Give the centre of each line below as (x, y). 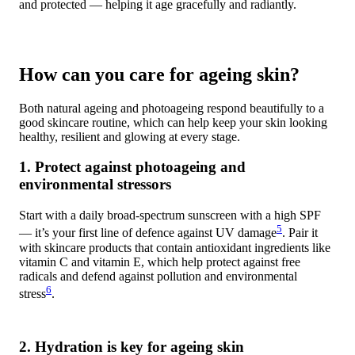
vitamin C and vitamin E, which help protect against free (160, 261)
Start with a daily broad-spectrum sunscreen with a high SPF (170, 216)
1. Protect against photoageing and (132, 167)
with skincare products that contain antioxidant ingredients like (175, 247)
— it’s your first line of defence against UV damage (148, 233)
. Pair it (300, 233)
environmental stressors (95, 185)
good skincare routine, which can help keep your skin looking (173, 122)
